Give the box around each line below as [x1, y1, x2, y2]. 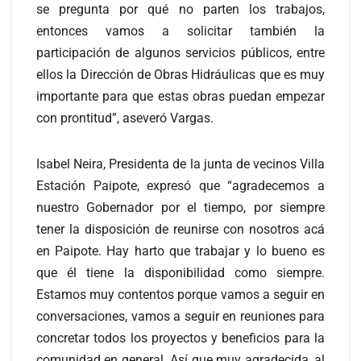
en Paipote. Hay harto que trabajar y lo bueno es [36, 243, 325, 259]
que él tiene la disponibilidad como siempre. [36, 264, 325, 280]
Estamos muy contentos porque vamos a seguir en [36, 286, 325, 302]
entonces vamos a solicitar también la [36, 23, 325, 39]
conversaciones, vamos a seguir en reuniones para [36, 308, 325, 324]
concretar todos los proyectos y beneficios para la [36, 330, 325, 346]
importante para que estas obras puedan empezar [36, 88, 325, 104]
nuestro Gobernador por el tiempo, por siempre [36, 199, 325, 215]
